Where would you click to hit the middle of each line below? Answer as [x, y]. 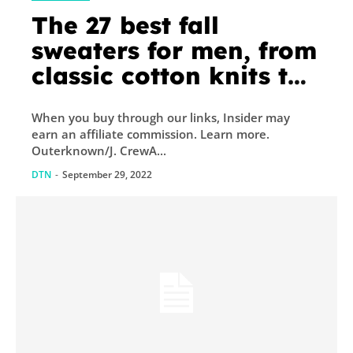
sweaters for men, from [174, 51]
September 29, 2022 [107, 175]
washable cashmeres [159, 101]
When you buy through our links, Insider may [161, 118]
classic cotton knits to [167, 76]
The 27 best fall [125, 26]
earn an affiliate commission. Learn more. [116, 134]
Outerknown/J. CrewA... [143, 151]
